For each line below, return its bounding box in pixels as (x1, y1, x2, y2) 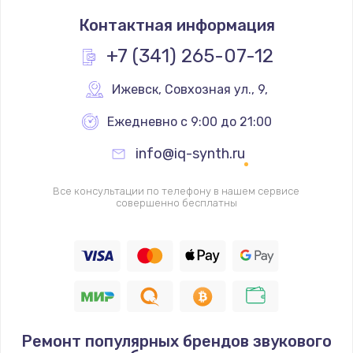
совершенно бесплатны (115, 196, 237, 209)
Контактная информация (78, 15, 275, 35)
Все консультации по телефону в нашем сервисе (53, 184, 300, 197)
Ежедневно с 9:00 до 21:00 (107, 113, 272, 129)
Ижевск (111, 81, 158, 97)
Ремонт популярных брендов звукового (21, 331, 332, 351)
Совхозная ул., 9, (164, 81, 268, 97)
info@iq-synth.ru (136, 144, 245, 162)
